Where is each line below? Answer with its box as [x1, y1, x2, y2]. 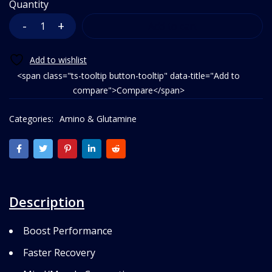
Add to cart [148, 19, 197, 33]
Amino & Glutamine [59, 113, 137, 125]
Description [9, 192, 84, 211]
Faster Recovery [23, 246, 95, 260]
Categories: [9, 113, 53, 125]
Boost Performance [23, 224, 112, 238]
